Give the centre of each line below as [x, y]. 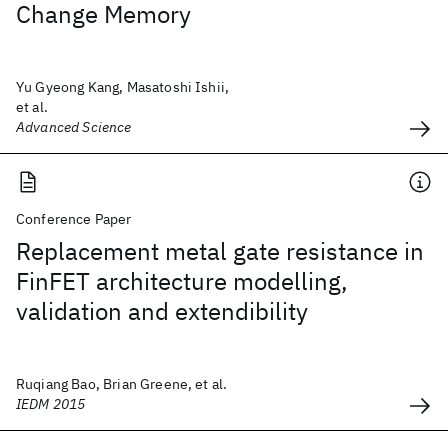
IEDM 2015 [51, 404]
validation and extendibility [162, 311]
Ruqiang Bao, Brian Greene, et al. [122, 384]
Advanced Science [74, 127]
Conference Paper [74, 219]
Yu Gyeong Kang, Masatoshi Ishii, [123, 87]
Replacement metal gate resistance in [220, 251]
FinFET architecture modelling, [182, 281]
